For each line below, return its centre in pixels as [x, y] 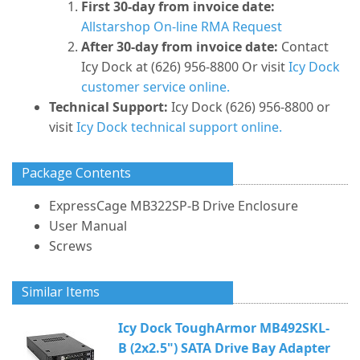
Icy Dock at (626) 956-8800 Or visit [185, 67]
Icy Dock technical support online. [179, 127]
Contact [303, 47]
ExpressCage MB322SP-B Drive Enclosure [174, 206]
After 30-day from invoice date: [180, 47]
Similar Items [61, 292]
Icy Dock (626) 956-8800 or [249, 107]
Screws [71, 246]
